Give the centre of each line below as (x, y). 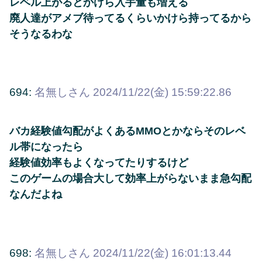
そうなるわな (41, 34)
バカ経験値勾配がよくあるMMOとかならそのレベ (127, 131)
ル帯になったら (46, 147)
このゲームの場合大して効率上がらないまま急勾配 (130, 179)
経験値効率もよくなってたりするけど (99, 163)
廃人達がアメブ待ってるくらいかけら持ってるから (130, 18)
